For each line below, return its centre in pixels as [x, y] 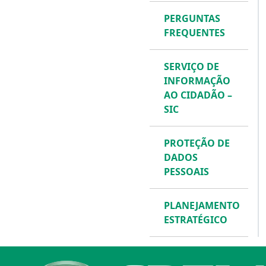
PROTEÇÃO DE [197, 143]
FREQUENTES [194, 33]
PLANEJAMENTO [202, 205]
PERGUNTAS [192, 18]
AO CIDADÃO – [198, 95]
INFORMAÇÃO [197, 81]
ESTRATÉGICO [196, 220]
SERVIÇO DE [191, 66]
